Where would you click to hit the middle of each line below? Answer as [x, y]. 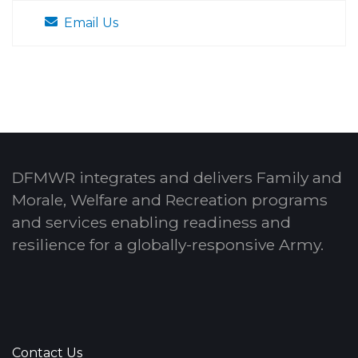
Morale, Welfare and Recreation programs [170, 200]
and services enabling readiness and [151, 223]
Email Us [91, 23]
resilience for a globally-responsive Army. [168, 245]
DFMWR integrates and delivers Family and [177, 178]
